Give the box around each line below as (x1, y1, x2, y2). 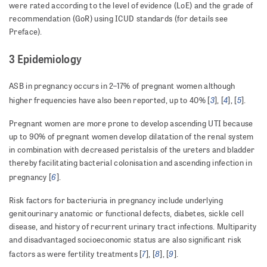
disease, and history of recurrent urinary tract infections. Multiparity (9, 221, 257, 232)
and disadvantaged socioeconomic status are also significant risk (9, 234, 242, 246)
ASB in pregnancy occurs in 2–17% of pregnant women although (9, 80, 235, 92)
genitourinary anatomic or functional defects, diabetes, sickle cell (9, 208, 244, 219)
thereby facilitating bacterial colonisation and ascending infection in (9, 157, 252, 169)
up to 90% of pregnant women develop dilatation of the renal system (9, 131, 254, 142)
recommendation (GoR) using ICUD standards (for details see (9, 13, 228, 24)
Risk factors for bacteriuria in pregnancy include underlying (9, 195, 223, 206)
